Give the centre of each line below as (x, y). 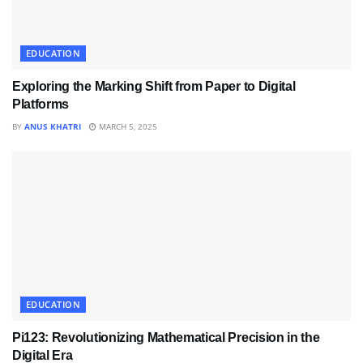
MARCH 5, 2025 (127, 126)
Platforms (41, 104)
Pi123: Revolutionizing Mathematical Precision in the (166, 337)
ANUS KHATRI (53, 126)
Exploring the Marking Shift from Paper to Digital (154, 86)
